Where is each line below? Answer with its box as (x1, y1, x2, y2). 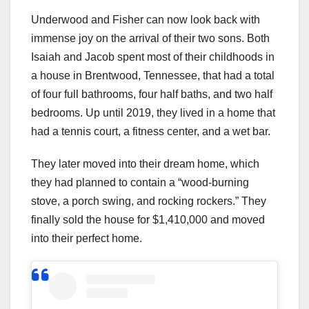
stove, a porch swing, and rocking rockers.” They (31, 195, 266, 208)
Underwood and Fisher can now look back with (31, 14, 260, 26)
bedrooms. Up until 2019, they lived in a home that (31, 107, 275, 119)
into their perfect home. (31, 232, 142, 245)
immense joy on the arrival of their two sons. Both (31, 32, 270, 45)
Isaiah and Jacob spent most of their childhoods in (31, 51, 275, 63)
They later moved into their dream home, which (31, 158, 259, 170)
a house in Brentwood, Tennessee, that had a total (31, 70, 275, 82)
